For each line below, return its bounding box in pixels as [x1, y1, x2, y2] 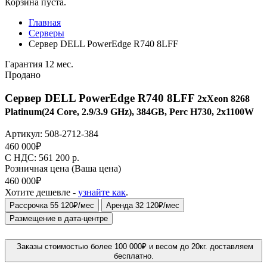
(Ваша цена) [72, 163, 121, 174]
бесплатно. [113, 252, 154, 261]
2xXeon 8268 [197, 93, 250, 104]
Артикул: [5, 129, 45, 139]
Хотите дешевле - [5, 187, 78, 198]
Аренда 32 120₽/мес [106, 201, 179, 210]
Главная [29, 17, 61, 27]
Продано [5, 70, 41, 80]
